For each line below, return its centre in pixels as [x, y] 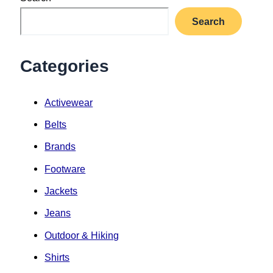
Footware [65, 168]
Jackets [61, 191]
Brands [60, 147]
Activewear [69, 102]
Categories [65, 66]
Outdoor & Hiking [82, 235]
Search [209, 22]
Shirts [57, 257]
